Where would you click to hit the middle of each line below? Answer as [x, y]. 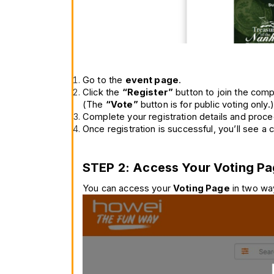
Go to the [104, 80]
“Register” [147, 93]
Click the [102, 93]
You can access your [128, 189]
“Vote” [122, 105]
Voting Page [202, 189]
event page [152, 80]
